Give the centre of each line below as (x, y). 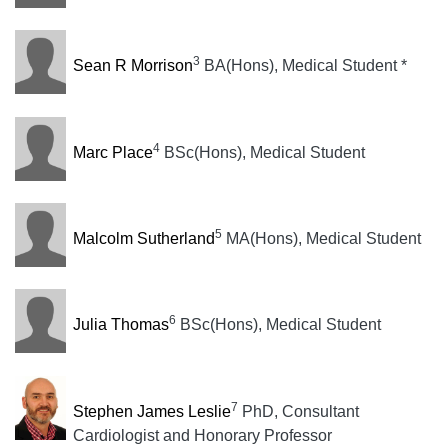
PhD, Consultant (298, 411)
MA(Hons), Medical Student (321, 238)
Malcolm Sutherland (143, 238)
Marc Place (112, 152)
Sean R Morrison (132, 66)
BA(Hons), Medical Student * (303, 66)
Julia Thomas (120, 325)
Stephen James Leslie (151, 411)
